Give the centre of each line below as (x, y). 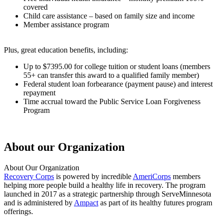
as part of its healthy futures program (155, 203)
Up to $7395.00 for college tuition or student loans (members (117, 66)
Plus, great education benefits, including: (66, 50)
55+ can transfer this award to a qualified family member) (111, 75)
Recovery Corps (29, 177)
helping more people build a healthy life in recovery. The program (105, 185)
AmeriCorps (152, 177)
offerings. (18, 212)
